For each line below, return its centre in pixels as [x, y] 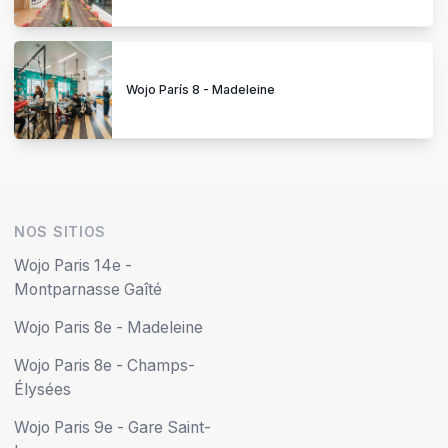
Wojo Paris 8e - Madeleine [108, 327]
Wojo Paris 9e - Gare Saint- [112, 427]
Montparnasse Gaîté [88, 289]
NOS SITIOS [60, 231]
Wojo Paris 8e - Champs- [104, 365]
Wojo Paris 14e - [73, 265]
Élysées [42, 389]
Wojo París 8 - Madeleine [200, 90]
